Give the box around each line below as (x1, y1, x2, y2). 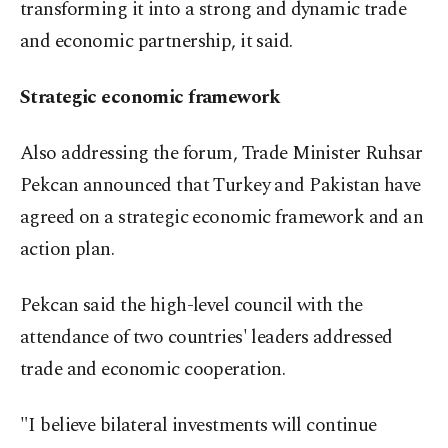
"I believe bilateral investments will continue (20, 411, 377, 440)
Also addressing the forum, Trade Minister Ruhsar (20, 139, 423, 168)
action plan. (20, 235, 115, 264)
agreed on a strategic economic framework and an (20, 203, 424, 232)
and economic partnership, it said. (20, 27, 293, 56)
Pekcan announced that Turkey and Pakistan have (20, 171, 421, 200)
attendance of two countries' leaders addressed (20, 323, 393, 352)
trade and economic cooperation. (20, 355, 286, 384)
